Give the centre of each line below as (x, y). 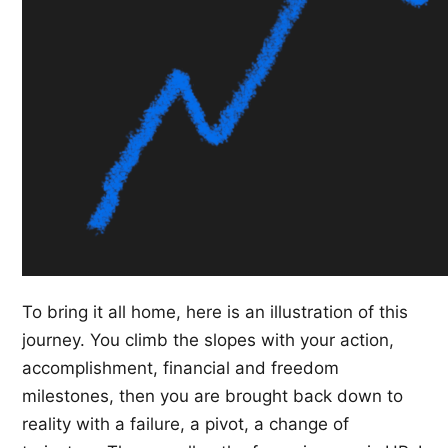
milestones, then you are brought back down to (212, 395)
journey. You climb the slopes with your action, (208, 339)
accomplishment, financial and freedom (180, 367)
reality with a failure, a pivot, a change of (185, 423)
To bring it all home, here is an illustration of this (215, 311)
